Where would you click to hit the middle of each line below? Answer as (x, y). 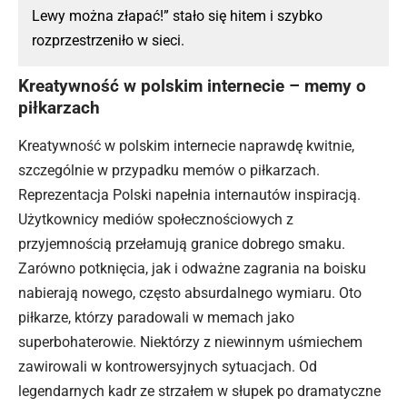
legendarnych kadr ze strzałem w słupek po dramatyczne (199, 392)
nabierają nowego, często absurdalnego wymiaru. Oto (190, 293)
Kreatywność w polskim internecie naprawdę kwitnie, (186, 146)
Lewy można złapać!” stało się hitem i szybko (177, 16)
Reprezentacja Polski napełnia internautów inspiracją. (189, 195)
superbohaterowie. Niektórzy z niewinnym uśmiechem (190, 342)
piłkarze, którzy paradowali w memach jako (156, 318)
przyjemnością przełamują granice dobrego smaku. (182, 244)
